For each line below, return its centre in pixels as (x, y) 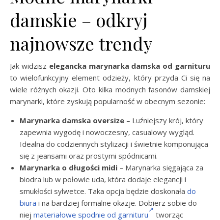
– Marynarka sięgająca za (160, 167)
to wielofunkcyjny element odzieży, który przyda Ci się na (110, 78)
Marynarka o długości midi (69, 167)
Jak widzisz (29, 66)
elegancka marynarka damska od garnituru (130, 66)
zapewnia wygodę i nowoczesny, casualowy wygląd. (107, 132)
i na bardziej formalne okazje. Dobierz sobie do (117, 203)
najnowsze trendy (81, 43)
